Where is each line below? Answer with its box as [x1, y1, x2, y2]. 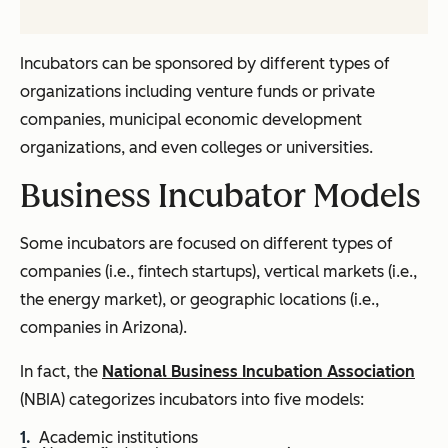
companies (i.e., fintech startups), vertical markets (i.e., [20, 262, 417, 281]
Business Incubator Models [20, 177, 421, 215]
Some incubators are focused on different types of [20, 234, 393, 253]
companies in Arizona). [20, 318, 187, 337]
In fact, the [20, 362, 102, 381]
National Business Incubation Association [102, 362, 415, 381]
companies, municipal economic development [20, 110, 362, 129]
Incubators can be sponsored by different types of [20, 54, 390, 73]
